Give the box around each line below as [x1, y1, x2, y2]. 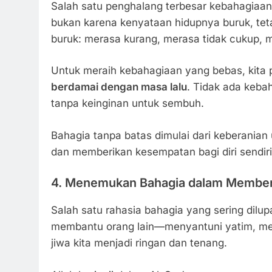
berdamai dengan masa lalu [51, 81, 187, 93]
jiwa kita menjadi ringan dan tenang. [51, 237, 227, 249]
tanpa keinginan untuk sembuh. [51, 97, 204, 110]
